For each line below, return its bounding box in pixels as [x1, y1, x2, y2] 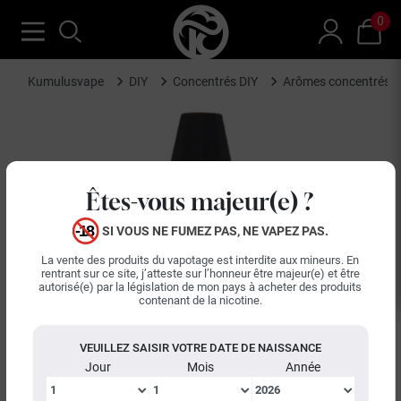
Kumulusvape [28, 73, 104, 89]
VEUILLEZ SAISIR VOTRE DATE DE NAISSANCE [79, 340, 321, 354]
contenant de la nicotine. [138, 293, 262, 307]
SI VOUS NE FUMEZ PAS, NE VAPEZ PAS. [101, 224, 328, 239]
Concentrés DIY [173, 73, 258, 89]
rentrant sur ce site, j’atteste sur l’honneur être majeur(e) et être [40, 266, 360, 280]
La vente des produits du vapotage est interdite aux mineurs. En [41, 252, 360, 267]
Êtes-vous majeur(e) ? [86, 187, 315, 216]
